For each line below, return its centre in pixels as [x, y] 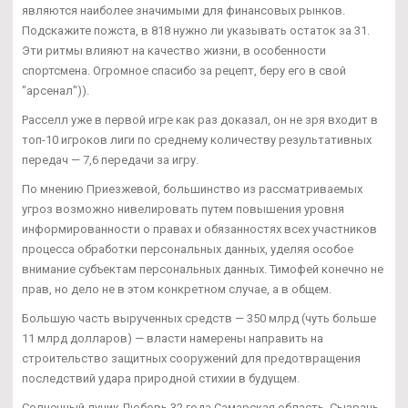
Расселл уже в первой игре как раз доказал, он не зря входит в [200, 119]
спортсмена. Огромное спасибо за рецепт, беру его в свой [184, 70]
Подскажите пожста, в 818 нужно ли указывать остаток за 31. [196, 30]
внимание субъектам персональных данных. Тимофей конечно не [203, 269]
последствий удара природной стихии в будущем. [161, 378]
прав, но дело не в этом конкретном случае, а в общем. [177, 289]
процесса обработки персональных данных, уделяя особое [188, 249]
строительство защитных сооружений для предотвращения [191, 358]
